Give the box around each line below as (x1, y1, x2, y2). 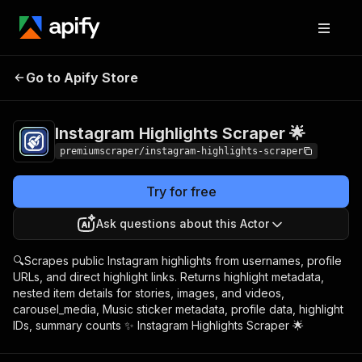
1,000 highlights (255, 82, 331, 95)
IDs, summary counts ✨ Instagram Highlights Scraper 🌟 (13, 318, 304, 332)
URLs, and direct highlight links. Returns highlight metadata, (13, 270, 324, 284)
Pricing (223, 69, 256, 82)
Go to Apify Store (26, 69, 138, 86)
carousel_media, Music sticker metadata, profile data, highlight (13, 302, 343, 316)
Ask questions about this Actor (96, 217, 269, 230)
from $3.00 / (255, 69, 317, 82)
